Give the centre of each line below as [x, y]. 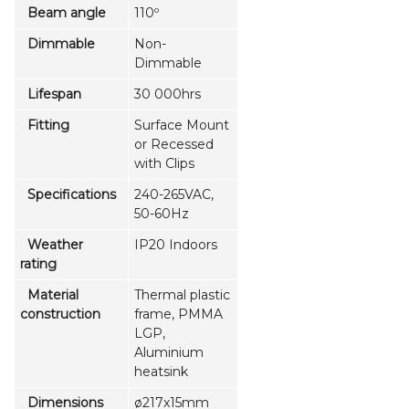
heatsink [163, 371]
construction [60, 314]
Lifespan [51, 94]
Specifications [68, 194]
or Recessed [174, 144]
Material [49, 294]
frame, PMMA [178, 314]
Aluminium [169, 352]
